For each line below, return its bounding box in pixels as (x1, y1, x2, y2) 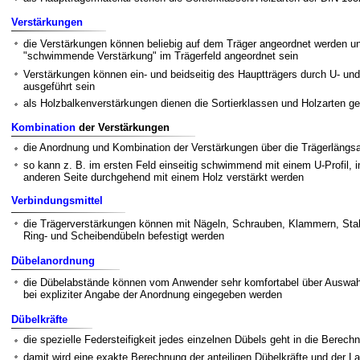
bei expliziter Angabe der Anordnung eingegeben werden (23, 288, 282, 301)
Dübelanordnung (11, 255, 95, 267)
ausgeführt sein (23, 80, 95, 92)
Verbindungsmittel (11, 194, 103, 207)
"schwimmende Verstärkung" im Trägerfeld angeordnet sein (23, 50, 298, 62)
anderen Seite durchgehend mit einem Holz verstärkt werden (23, 171, 304, 183)
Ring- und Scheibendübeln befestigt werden (23, 230, 224, 242)
